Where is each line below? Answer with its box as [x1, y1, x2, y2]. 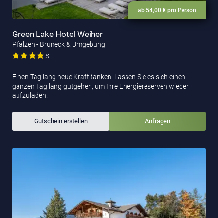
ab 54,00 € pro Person [138, 6, 196, 14]
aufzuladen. [12, 91, 48, 99]
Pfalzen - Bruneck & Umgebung [12, 40, 105, 48]
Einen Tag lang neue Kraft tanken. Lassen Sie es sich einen [12, 73, 185, 81]
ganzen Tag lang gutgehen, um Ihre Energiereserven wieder [12, 82, 189, 90]
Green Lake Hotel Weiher [12, 29, 103, 39]
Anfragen [145, 117, 170, 125]
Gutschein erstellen [34, 117, 88, 125]
